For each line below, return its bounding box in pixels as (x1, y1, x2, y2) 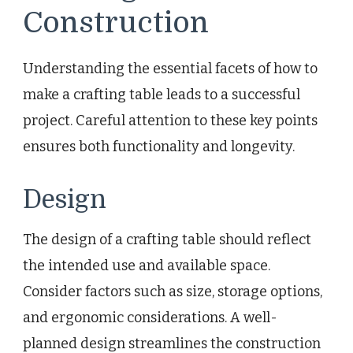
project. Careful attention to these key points (23, 111, 318, 129)
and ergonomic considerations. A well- (23, 308, 277, 326)
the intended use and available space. (23, 256, 270, 274)
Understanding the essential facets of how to (23, 59, 318, 77)
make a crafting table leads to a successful (23, 85, 300, 103)
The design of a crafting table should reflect (23, 230, 311, 248)
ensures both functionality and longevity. (23, 137, 295, 155)
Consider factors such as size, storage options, (23, 282, 322, 300)
